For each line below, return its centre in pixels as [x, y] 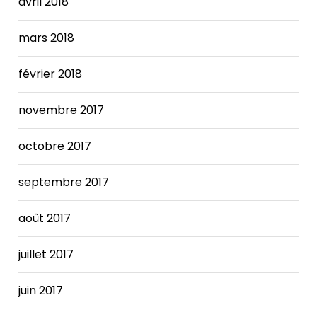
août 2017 [45, 218]
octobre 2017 [55, 146]
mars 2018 [47, 38]
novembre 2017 [62, 110]
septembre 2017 [64, 182]
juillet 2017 [46, 254]
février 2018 [51, 74]
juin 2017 [41, 290]
